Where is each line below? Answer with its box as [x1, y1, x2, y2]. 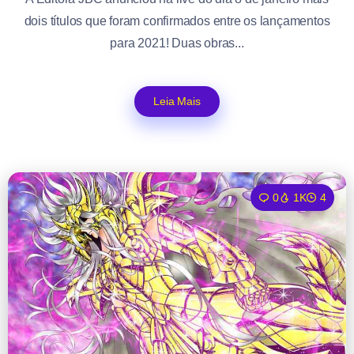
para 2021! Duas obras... [110, 36, 244, 51]
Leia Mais [153, 95, 201, 108]
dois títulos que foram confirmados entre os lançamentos [24, 14, 330, 28]
